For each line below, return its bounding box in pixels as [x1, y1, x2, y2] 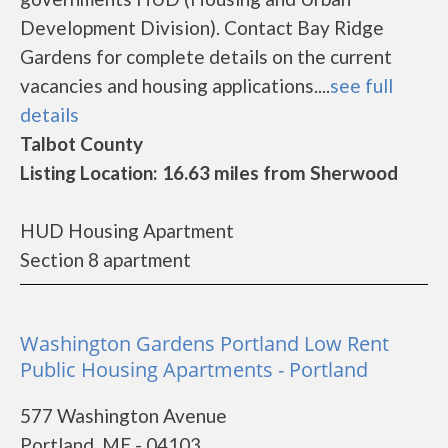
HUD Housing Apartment [20, 219, 234, 242]
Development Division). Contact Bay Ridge [20, 16, 384, 39]
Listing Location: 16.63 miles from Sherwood [20, 161, 398, 184]
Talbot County [20, 132, 143, 155]
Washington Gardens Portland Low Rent [20, 330, 389, 357]
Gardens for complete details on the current [20, 45, 392, 68]
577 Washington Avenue [20, 404, 227, 427]
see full [330, 74, 393, 97]
